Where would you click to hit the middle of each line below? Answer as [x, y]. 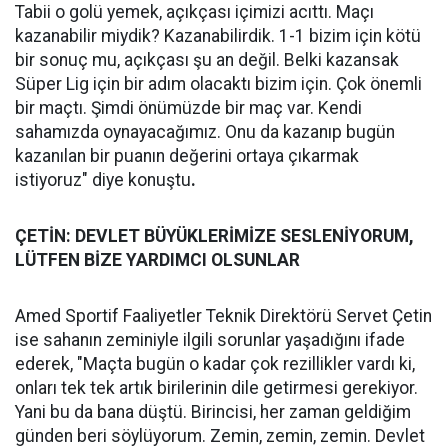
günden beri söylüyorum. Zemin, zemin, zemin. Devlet [220, 436]
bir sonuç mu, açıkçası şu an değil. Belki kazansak [207, 60]
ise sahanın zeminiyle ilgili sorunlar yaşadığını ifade [210, 340]
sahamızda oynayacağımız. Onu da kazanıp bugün [205, 132]
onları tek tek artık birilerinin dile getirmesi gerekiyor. [216, 388]
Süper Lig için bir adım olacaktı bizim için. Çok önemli [218, 84]
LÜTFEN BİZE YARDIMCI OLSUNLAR [157, 260]
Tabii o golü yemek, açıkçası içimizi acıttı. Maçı [194, 12]
